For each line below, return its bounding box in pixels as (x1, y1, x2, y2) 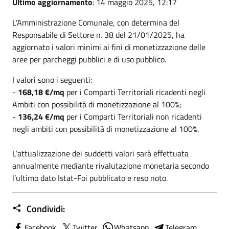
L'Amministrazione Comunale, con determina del (12, 16, 179, 29)
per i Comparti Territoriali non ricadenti (64, 110, 202, 123)
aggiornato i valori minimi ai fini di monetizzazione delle (12, 40, 205, 53)
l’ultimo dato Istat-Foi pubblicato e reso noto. (12, 171, 168, 184)
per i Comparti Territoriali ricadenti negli (64, 85, 205, 98)
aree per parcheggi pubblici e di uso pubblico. (12, 53, 166, 65)
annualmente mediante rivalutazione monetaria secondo (12, 159, 209, 172)
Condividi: (25, 201, 65, 216)
